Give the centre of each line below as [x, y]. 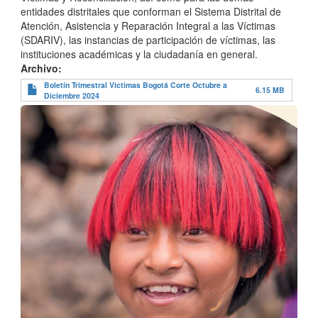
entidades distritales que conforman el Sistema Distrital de [151, 11]
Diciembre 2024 [72, 95]
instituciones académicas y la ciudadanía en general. [141, 54]
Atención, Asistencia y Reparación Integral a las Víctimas [148, 25]
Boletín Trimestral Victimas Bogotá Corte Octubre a [136, 84]
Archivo [39, 68]
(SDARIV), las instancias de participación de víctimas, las [148, 39]
